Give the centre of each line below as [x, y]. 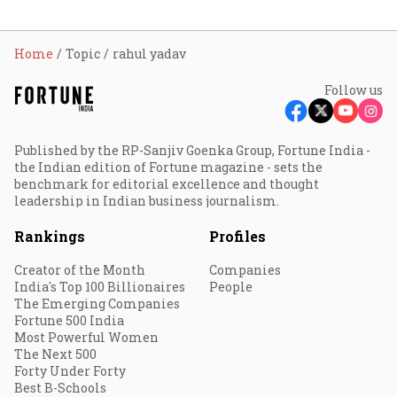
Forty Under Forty [70, 371]
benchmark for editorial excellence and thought [167, 184]
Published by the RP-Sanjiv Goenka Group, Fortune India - [192, 150]
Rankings [50, 236]
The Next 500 [55, 354]
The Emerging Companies [97, 304]
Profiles [237, 236]
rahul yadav [149, 54]
